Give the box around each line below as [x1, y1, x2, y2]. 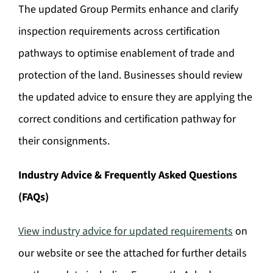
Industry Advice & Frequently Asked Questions [18, 168, 237, 183]
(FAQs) [18, 190, 49, 205]
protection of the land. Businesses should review [18, 68, 243, 83]
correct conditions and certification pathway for [18, 112, 236, 127]
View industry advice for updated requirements [18, 224, 233, 239]
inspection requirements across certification [18, 24, 220, 39]
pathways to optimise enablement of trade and [18, 46, 235, 61]
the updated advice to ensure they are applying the [18, 90, 252, 105]
